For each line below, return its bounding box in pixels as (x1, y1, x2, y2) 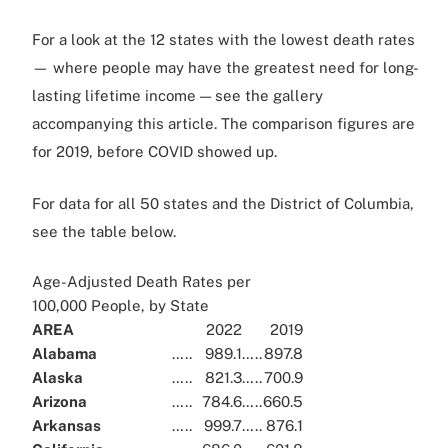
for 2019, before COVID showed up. (32, 142, 277, 160)
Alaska (32, 368, 131, 386)
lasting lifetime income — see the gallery (32, 86, 323, 104)
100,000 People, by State (32, 296, 209, 314)
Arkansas (32, 416, 143, 434)
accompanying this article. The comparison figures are (32, 114, 415, 132)
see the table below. (32, 222, 176, 240)
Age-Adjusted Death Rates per (32, 272, 251, 290)
